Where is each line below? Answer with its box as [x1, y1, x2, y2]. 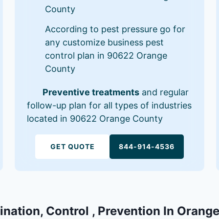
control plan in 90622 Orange [45, 50, 168, 61]
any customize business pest [45, 37, 164, 47]
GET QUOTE [50, 142, 95, 151]
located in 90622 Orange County [27, 113, 163, 124]
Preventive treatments [43, 87, 140, 97]
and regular [139, 87, 189, 97]
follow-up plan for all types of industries [27, 100, 192, 110]
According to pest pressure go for [45, 24, 186, 34]
